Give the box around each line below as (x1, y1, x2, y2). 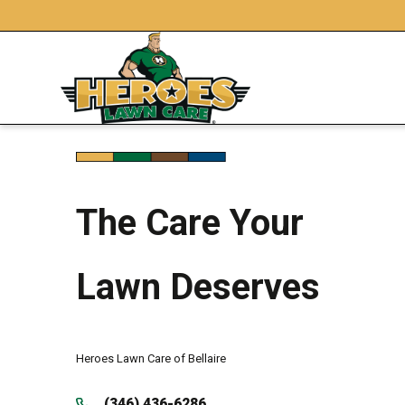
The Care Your (75, 202, 304, 245)
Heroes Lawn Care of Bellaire (75, 352, 226, 366)
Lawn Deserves (75, 266, 320, 309)
